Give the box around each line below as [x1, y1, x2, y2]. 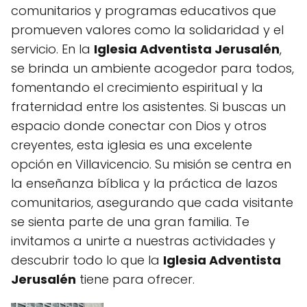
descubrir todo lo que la [11, 251, 163, 269]
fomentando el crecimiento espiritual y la [11, 79, 263, 96]
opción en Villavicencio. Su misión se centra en [11, 156, 291, 173]
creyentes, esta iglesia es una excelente [11, 136, 252, 153]
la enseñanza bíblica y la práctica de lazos [11, 175, 278, 192]
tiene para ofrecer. [76, 271, 195, 288]
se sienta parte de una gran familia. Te [11, 213, 249, 230]
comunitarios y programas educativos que [11, 2, 276, 19]
